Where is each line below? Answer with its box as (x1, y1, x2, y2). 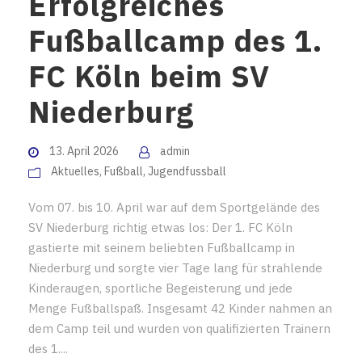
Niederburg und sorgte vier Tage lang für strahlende (28, 259, 322, 276)
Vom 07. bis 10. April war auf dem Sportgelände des (28, 199, 320, 215)
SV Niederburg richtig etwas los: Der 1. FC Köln (28, 219, 293, 235)
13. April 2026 (49, 143, 119, 158)
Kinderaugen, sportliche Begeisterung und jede (28, 280, 293, 296)
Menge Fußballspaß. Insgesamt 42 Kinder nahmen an (28, 300, 332, 316)
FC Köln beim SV (28, 56, 270, 95)
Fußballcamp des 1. (28, 20, 322, 60)
